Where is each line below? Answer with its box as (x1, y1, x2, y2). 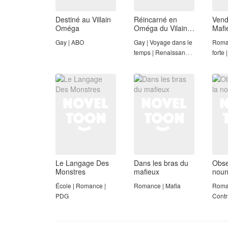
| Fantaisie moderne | (134, 58, 192, 67)
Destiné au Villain (55, 14, 111, 24)
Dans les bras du (134, 157, 188, 168)
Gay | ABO (55, 37, 84, 46)
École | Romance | (55, 181, 106, 190)
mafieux (134, 166, 159, 177)
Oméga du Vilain (134, 22, 187, 33)
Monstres (55, 166, 85, 177)
